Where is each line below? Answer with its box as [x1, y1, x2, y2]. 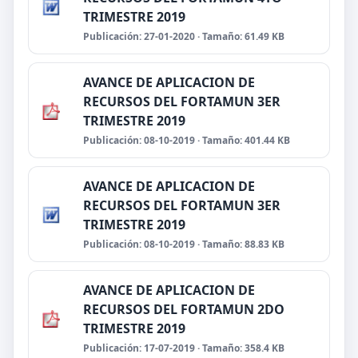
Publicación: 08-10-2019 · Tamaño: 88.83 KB [83, 237, 284, 251]
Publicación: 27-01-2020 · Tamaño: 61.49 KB [83, 30, 284, 43]
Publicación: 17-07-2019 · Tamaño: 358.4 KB [83, 341, 284, 355]
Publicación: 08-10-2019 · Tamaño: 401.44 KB [83, 133, 290, 147]
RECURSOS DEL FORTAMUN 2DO [83, 300, 284, 318]
